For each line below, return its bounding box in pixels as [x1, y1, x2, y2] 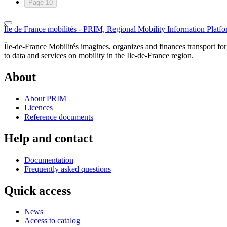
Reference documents [24, 112, 93, 121]
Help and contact [4, 131, 93, 145]
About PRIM [24, 94, 66, 103]
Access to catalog [24, 216, 80, 225]
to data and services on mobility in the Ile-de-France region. [4, 51, 194, 60]
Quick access [4, 183, 71, 197]
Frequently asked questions [24, 164, 111, 173]
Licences [24, 103, 53, 112]
